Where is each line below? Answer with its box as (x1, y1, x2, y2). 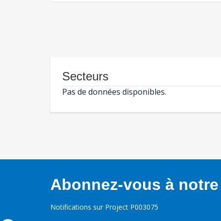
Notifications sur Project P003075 (50, 202, 158, 212)
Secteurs (62, 70, 109, 83)
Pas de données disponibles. (62, 86, 166, 98)
